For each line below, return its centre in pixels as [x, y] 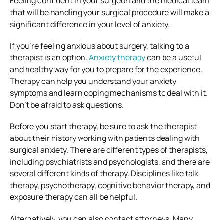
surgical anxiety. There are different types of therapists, [109, 150]
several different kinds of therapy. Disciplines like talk [104, 173]
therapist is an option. [49, 57]
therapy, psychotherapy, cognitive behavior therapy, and [110, 185]
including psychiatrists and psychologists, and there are [110, 161]
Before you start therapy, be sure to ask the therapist [103, 126]
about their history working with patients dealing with [105, 138]
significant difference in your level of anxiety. [90, 24]
